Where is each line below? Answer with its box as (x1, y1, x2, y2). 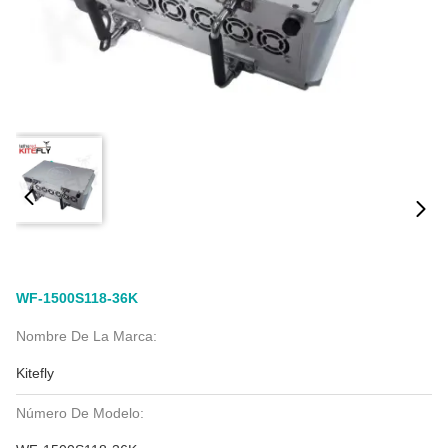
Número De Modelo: (16, 405, 144, 421)
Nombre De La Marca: (16, 328, 157, 344)
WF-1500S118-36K (16, 290, 138, 306)
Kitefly (16, 365, 54, 381)
